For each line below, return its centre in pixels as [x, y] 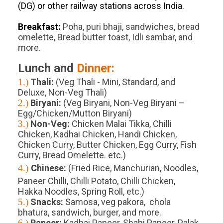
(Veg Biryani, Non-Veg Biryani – [123, 103]
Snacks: [47, 202]
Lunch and [47, 68]
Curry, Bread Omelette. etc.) [72, 155]
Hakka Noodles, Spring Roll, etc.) [81, 192]
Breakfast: [39, 27]
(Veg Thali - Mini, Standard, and [114, 82]
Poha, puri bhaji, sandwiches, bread [130, 27]
